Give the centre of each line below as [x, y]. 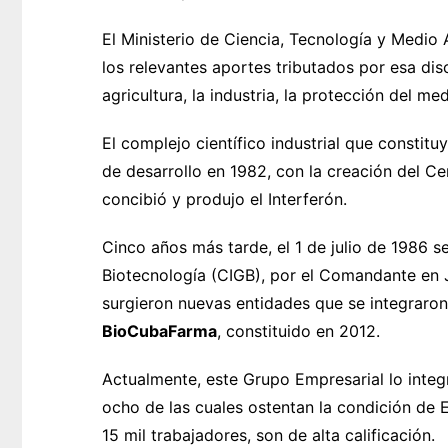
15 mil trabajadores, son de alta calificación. [268, 435]
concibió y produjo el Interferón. [224, 199]
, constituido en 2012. [298, 331]
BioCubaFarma [159, 331]
